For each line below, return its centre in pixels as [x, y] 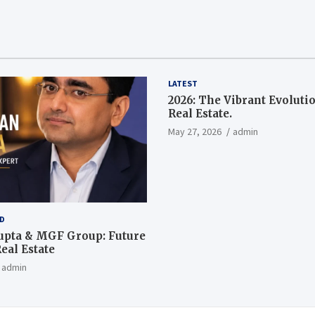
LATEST [183, 83]
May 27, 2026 [195, 131]
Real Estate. [200, 114]
